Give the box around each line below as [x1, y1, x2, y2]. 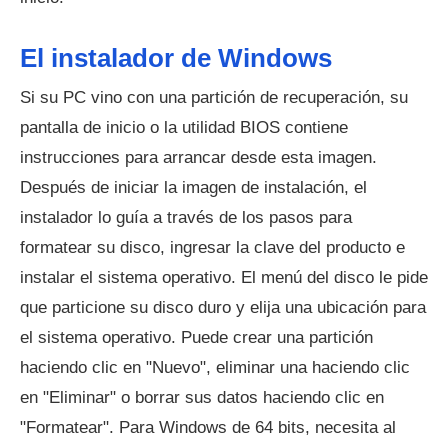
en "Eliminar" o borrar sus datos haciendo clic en [20, 388, 384, 408]
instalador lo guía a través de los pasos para [20, 208, 352, 228]
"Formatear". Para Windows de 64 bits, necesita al [20, 418, 396, 438]
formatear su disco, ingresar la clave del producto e [20, 238, 405, 258]
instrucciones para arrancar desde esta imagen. [20, 148, 377, 168]
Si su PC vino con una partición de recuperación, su [20, 88, 408, 108]
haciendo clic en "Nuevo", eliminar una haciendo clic [20, 358, 410, 378]
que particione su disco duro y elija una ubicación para [20, 298, 426, 318]
